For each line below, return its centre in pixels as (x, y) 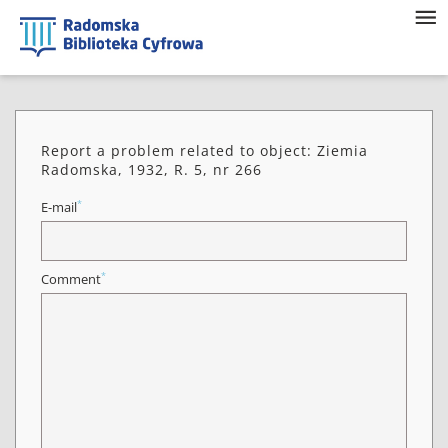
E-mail (59, 207)
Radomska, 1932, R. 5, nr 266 (151, 169)
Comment (71, 279)
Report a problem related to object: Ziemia (204, 150)
